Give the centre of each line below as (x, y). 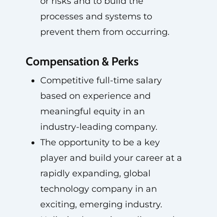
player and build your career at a (111, 158)
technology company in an (98, 189)
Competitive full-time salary (101, 80)
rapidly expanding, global (95, 173)
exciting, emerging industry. (101, 204)
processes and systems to (96, 16)
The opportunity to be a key (100, 142)
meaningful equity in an (92, 111)
